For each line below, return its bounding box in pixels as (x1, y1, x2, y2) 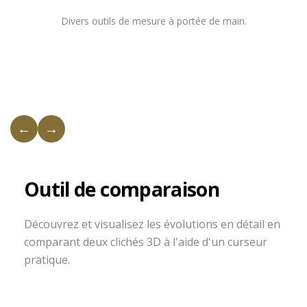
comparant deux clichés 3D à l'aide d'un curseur (24, 234, 267, 249)
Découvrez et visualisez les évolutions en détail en (24, 217, 280, 232)
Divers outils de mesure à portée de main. (60, 14, 247, 27)
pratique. (24, 252, 70, 267)
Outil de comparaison (24, 176, 219, 202)
